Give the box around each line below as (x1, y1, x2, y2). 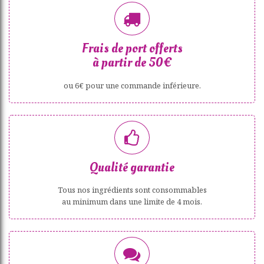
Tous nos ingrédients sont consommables (57, 184, 207, 195)
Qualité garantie (90, 158, 174, 176)
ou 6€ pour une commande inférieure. (63, 80, 201, 91)
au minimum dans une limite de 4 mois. (62, 196, 202, 207)
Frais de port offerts (81, 39, 183, 57)
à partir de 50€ (93, 54, 171, 71)
